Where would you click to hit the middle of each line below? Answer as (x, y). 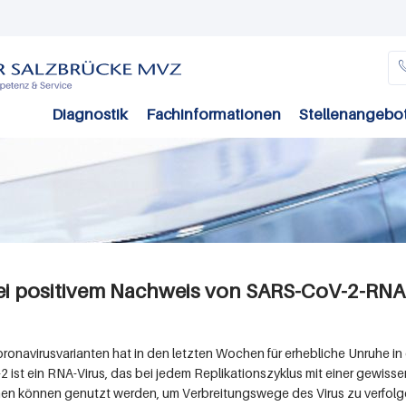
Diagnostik (90, 115)
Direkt (136, 14)
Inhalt (135, 72)
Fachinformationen (213, 115)
